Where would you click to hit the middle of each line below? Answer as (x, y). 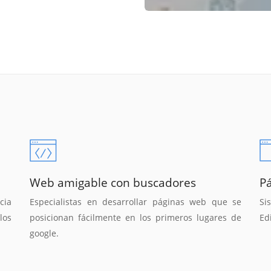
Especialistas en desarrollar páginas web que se (135, 202)
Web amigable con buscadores (113, 182)
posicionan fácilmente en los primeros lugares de (135, 218)
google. (44, 233)
